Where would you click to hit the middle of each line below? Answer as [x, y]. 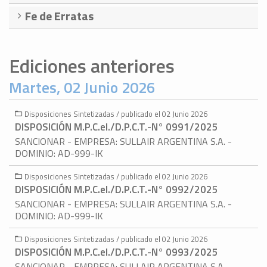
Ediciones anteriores [92, 66]
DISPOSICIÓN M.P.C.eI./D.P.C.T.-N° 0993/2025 [117, 252]
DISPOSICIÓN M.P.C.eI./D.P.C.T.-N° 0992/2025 [117, 190]
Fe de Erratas [59, 16]
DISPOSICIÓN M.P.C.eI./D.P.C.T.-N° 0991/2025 [117, 127]
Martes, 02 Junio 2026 [82, 88]
